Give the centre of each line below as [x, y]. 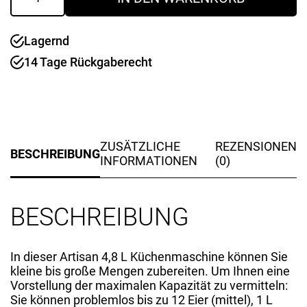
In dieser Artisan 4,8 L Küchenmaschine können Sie [149, 257]
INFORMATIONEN [149, 161]
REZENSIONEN [256, 146]
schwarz [33, 28]
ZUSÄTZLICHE [140, 146]
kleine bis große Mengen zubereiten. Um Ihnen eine [150, 271]
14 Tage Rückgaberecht [88, 62]
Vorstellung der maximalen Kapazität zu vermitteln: [149, 285]
